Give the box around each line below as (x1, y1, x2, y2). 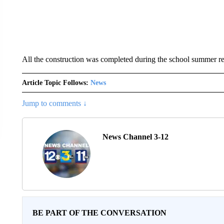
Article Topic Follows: (21, 79, 88, 86)
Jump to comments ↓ (21, 99, 87, 107)
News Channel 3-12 (102, 132, 168, 141)
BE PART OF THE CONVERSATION (32, 208, 166, 217)
